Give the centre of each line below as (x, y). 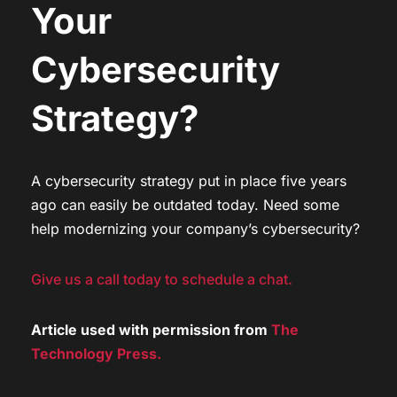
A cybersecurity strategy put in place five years (189, 180)
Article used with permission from (151, 329)
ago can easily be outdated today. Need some (185, 204)
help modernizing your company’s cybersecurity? (195, 228)
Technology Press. (96, 353)
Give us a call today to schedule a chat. (162, 279)
